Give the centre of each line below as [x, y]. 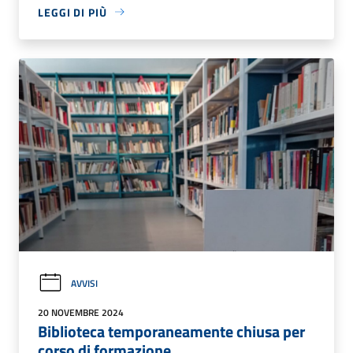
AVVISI [84, 283]
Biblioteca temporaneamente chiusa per [171, 332]
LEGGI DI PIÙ [72, 12]
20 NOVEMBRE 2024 [81, 313]
